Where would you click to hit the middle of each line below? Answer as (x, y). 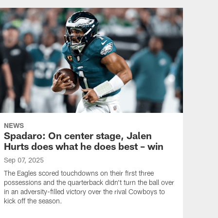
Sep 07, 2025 (24, 160)
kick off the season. (33, 201)
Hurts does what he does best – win (84, 146)
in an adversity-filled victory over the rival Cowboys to (84, 191)
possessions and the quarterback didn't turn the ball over (89, 182)
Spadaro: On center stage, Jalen (78, 135)
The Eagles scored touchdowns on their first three (79, 173)
